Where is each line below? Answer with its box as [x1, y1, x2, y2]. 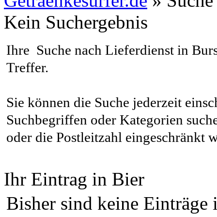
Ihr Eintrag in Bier [4, 169, 144, 189]
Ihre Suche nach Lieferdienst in [6, 42, 192, 58]
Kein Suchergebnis [4, 12, 148, 32]
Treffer [6, 60, 45, 75]
